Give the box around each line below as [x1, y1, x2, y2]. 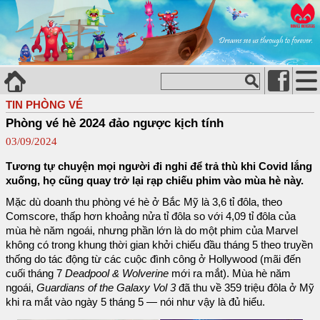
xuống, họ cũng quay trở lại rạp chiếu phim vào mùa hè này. [6, 174, 304, 186]
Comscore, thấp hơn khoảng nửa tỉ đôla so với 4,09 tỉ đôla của [6, 210, 296, 222]
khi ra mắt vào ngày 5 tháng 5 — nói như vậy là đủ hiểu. [6, 296, 265, 308]
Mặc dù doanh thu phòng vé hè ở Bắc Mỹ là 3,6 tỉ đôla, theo [6, 196, 282, 208]
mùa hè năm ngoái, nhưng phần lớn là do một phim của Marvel [6, 224, 298, 236]
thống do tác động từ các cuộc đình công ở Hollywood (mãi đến [6, 253, 301, 265]
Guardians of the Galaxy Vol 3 [36, 281, 176, 294]
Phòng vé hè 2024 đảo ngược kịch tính [6, 116, 224, 130]
